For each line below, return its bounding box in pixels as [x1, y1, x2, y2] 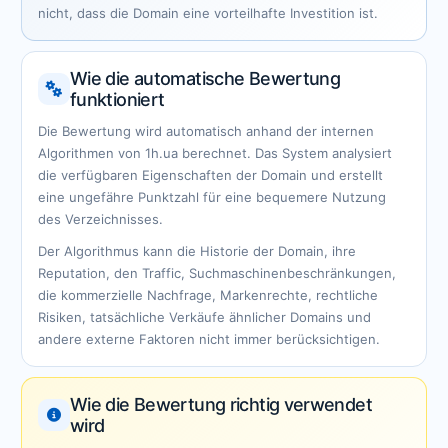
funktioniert [70, 89, 165, 110]
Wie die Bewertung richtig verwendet [70, 394, 372, 415]
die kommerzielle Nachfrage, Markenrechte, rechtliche [38, 287, 378, 303]
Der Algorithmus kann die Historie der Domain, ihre [38, 243, 356, 259]
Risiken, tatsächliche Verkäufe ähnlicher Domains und [38, 309, 371, 325]
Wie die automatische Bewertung [70, 68, 341, 89]
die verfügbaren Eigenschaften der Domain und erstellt [38, 167, 383, 183]
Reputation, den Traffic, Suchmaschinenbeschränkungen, [38, 265, 396, 281]
